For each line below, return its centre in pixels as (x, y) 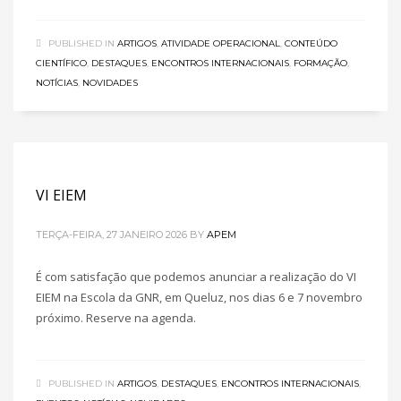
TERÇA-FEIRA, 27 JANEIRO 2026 (111, 235)
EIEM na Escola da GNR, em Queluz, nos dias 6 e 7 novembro (199, 297)
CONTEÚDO (311, 43)
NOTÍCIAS (57, 83)
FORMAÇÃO (320, 63)
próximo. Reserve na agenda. (116, 318)
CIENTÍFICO (61, 63)
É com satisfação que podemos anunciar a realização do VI (196, 277)
